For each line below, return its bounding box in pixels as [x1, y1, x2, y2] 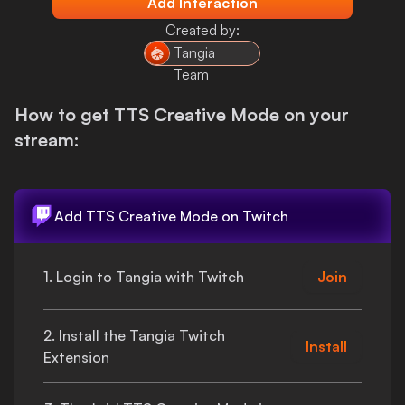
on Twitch [218, 207, 288, 225]
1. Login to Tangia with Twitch [43, 267, 244, 286]
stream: [14, 128, 80, 151]
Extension [43, 348, 109, 366]
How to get [14, 103, 114, 126]
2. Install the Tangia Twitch [43, 326, 225, 344]
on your [279, 103, 349, 126]
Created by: [165, 21, 240, 39]
